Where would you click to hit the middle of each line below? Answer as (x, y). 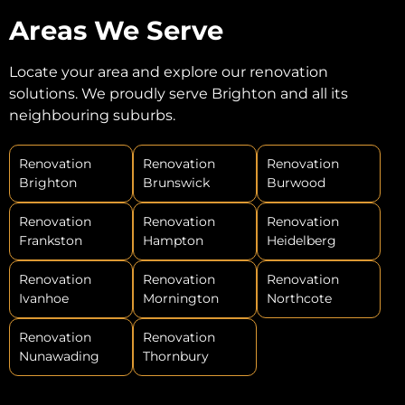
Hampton (173, 241)
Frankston (51, 241)
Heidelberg (301, 241)
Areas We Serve (116, 31)
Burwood (296, 183)
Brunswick (176, 183)
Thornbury (175, 357)
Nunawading (59, 357)
